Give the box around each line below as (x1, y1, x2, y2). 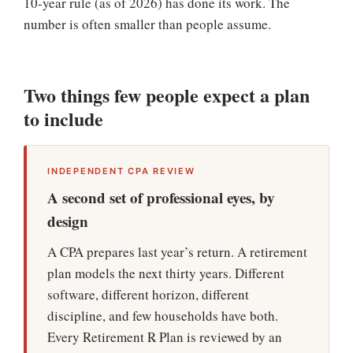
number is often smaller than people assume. (24, 15, 271, 33)
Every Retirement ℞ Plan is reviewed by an (47, 328, 282, 346)
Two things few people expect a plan (24, 81, 310, 109)
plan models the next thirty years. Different (47, 264, 284, 282)
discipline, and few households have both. (47, 307, 278, 325)
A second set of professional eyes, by (47, 187, 275, 208)
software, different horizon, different (47, 285, 249, 303)
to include (24, 105, 103, 132)
